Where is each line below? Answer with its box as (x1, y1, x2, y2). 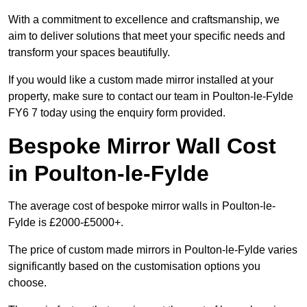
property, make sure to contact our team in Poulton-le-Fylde (8, 90, 293, 103)
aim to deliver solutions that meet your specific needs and (8, 30, 285, 42)
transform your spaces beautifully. (8, 47, 170, 59)
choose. (8, 277, 47, 289)
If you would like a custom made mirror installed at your (8, 74, 273, 86)
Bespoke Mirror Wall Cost (8, 134, 276, 159)
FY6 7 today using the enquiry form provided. (8, 107, 225, 119)
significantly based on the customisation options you (8, 260, 260, 273)
